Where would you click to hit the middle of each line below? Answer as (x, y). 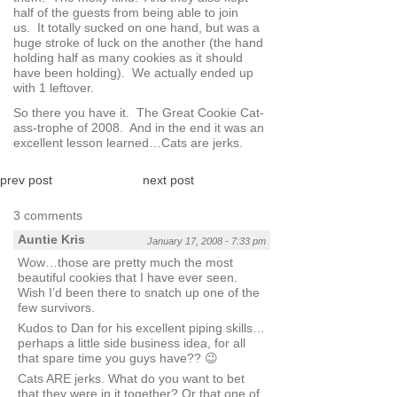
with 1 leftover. (54, 88)
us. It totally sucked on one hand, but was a (136, 28)
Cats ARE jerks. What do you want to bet (131, 379)
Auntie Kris (51, 240)
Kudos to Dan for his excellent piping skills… (141, 328)
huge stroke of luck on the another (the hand (138, 43)
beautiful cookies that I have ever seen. (128, 278)
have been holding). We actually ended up (133, 73)
